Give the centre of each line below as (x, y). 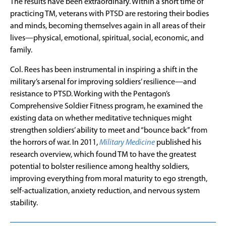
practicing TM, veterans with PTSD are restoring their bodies (109, 14)
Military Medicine (127, 143)
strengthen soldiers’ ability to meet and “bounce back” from (109, 130)
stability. (24, 203)
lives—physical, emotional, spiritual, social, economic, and (107, 38)
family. (21, 50)
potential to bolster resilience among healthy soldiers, (100, 167)
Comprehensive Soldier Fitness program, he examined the (106, 106)
